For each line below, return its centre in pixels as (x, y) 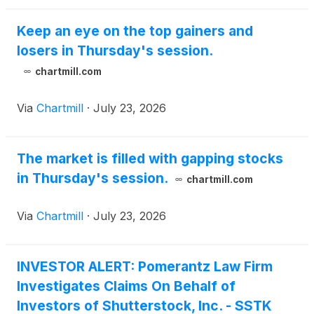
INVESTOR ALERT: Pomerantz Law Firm (145, 267)
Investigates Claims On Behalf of (126, 286)
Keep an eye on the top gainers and (135, 31)
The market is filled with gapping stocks (150, 159)
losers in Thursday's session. (115, 51)
